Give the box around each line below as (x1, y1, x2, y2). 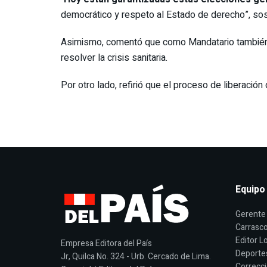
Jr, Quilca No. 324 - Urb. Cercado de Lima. (61, 250, 211, 263)
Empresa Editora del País (61, 237, 152, 250)
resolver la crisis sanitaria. (61, 50, 167, 65)
